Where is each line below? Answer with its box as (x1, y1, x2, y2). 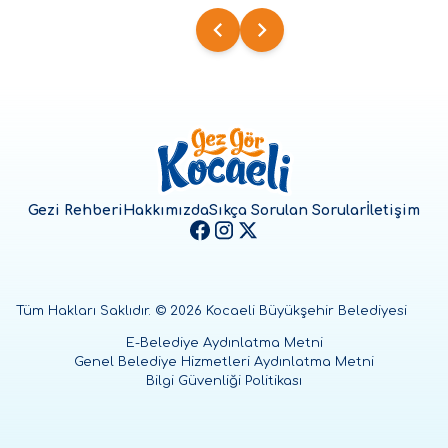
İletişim (366, 203, 420, 219)
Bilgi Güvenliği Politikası (146, 374, 302, 389)
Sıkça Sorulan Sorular (209, 203, 366, 219)
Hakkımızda (123, 203, 209, 219)
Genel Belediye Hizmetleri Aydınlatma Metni (74, 355, 374, 370)
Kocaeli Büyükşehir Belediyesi (206, 304, 407, 319)
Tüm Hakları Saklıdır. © (16, 304, 170, 319)
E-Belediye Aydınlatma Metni (125, 336, 323, 351)
